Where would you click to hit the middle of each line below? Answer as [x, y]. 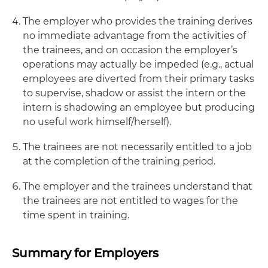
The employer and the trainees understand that [138, 186]
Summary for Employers [85, 253]
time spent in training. [76, 215]
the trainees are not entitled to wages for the [130, 201]
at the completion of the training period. [119, 161]
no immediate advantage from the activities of [134, 36]
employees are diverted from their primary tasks [138, 79]
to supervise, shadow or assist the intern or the [134, 93]
